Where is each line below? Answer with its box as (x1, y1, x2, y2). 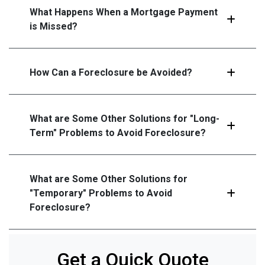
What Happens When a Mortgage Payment (30, 6, 218, 18)
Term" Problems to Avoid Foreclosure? (30, 127, 206, 138)
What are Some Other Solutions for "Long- (30, 112, 219, 124)
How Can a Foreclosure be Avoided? (30, 66, 192, 78)
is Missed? (30, 20, 77, 32)
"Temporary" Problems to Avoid (30, 187, 172, 199)
